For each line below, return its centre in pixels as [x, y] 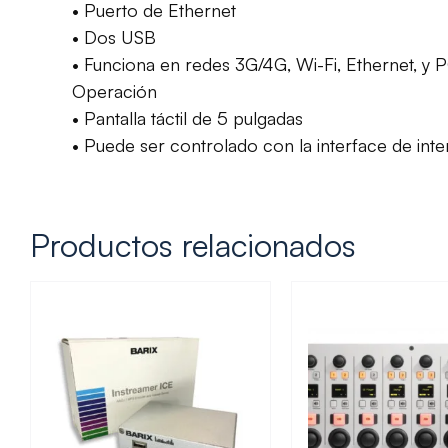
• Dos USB [114, 36]
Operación [114, 90]
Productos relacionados [193, 244]
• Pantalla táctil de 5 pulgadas [187, 117]
